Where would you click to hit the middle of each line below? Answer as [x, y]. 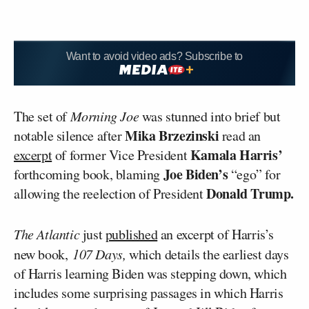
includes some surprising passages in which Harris [149, 292]
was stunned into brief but [210, 116]
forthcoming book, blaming [89, 174]
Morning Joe [104, 116]
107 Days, [101, 253]
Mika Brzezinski [172, 135]
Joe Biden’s [196, 174]
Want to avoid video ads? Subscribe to [154, 56]
